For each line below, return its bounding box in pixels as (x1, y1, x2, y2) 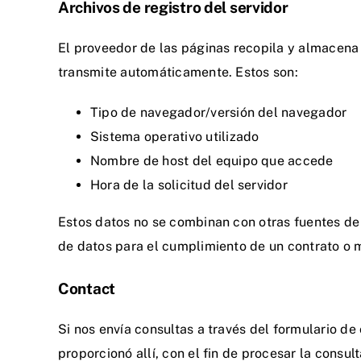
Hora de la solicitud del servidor (90, 177, 288, 193)
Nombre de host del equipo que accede (90, 153, 334, 169)
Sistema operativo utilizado (90, 129, 259, 145)
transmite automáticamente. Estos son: (58, 64, 298, 81)
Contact (58, 279, 116, 297)
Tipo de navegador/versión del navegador (90, 105, 347, 121)
